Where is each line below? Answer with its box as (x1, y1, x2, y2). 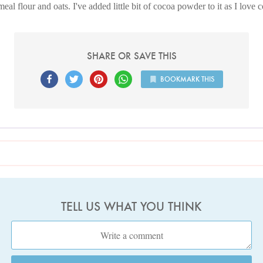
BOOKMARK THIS (160, 75, 214, 83)
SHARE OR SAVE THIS (86, 50, 177, 62)
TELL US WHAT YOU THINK (61, 199, 202, 214)
